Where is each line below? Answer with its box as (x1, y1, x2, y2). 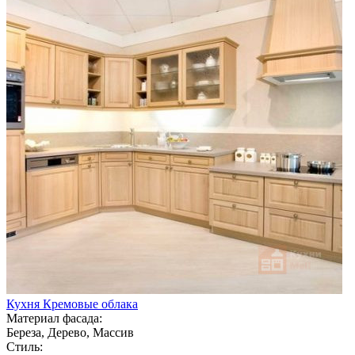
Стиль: (6, 339, 43, 353)
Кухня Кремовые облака (6, 296, 138, 311)
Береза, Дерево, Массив (6, 325, 134, 339)
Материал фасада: (6, 311, 102, 325)
